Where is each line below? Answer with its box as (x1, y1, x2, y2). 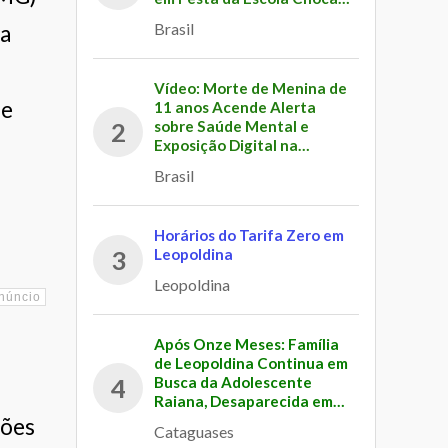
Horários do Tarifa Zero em (154, 225, 345, 244)
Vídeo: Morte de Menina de (154, 78, 348, 97)
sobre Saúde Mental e (154, 116, 310, 135)
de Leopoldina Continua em (154, 354, 349, 373)
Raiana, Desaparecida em (154, 392, 334, 411)
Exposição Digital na (154, 135, 299, 154)
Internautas (154, 7, 240, 26)
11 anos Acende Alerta (154, 97, 317, 116)
